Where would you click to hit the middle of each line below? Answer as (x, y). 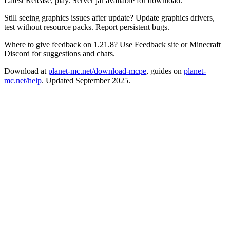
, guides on (165, 71)
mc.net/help (23, 80)
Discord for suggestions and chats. (60, 53)
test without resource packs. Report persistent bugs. (87, 27)
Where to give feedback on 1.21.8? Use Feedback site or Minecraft (112, 44)
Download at (26, 71)
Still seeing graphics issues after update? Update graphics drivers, (109, 17)
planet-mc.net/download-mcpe (97, 71)
